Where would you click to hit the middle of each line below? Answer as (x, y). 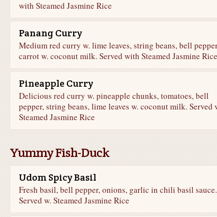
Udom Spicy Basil (57, 177)
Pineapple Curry (56, 83)
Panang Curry (50, 33)
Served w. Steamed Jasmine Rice (74, 200)
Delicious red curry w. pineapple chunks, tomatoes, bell (114, 96)
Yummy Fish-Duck (59, 152)
